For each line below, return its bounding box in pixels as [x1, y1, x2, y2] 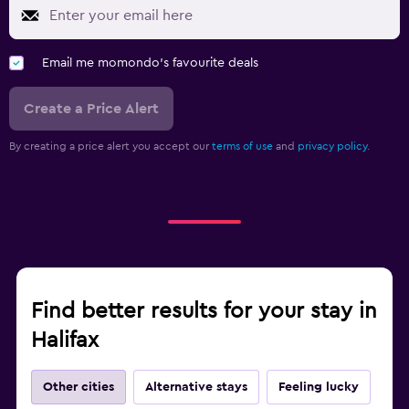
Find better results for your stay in [31, 299, 377, 322]
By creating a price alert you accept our [9, 140, 212, 152]
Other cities [43, 380, 114, 393]
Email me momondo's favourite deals [42, 56, 258, 69]
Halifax [31, 329, 99, 351]
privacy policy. [298, 140, 370, 152]
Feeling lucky [278, 380, 359, 393]
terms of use [212, 140, 273, 152]
